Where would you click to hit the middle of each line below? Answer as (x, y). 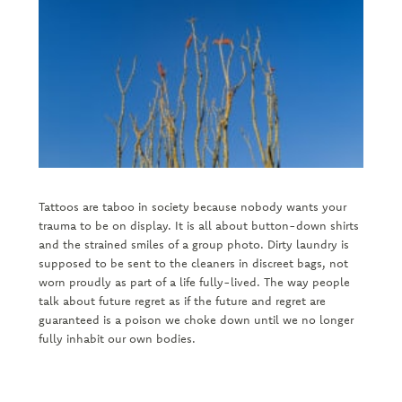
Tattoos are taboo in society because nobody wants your (192, 207)
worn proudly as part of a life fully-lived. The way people (194, 282)
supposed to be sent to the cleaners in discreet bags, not (193, 263)
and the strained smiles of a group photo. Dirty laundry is (193, 245)
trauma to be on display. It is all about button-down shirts (198, 226)
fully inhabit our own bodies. (118, 339)
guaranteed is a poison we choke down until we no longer (196, 320)
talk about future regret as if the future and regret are (182, 301)
